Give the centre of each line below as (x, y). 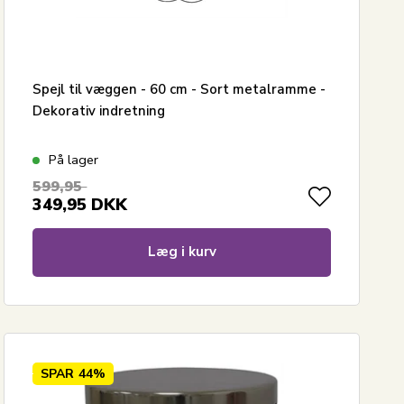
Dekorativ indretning (99, 110)
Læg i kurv (182, 251)
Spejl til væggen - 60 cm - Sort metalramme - (179, 89)
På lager (74, 159)
